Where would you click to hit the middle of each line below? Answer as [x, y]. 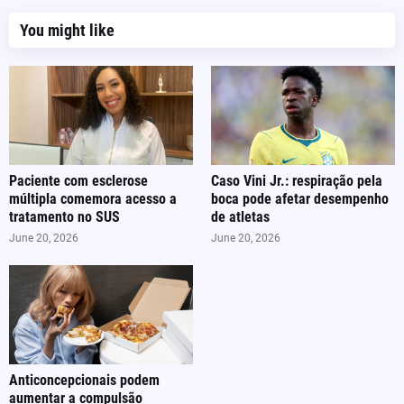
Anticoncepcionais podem [84, 381]
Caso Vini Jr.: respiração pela [297, 181]
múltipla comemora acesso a [93, 199]
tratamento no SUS [64, 217]
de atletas [240, 217]
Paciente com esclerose [78, 181]
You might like [67, 31]
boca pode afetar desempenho [300, 199]
